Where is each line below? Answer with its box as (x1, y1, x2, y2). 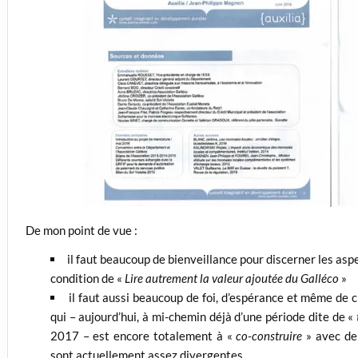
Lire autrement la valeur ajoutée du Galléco (124, 270, 341, 285)
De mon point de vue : (26, 223, 138, 238)
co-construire (236, 328, 307, 343)
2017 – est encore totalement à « (50, 328, 237, 343)
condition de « (50, 270, 125, 285)
